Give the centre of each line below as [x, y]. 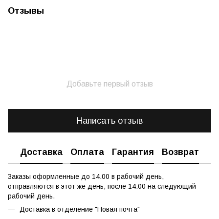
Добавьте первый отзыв [109, 84]
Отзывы [26, 11]
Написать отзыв [109, 120]
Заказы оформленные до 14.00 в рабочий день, [86, 176]
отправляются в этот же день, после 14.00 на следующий [102, 186]
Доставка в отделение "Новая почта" [80, 209]
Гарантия [133, 152]
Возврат [180, 152]
